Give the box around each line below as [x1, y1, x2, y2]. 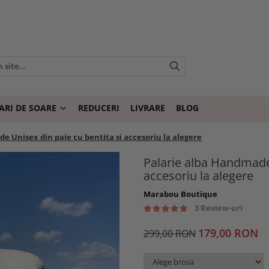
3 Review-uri [195, 202, 243, 213]
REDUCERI [78, 102, 119, 113]
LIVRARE [130, 102, 165, 113]
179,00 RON [198, 226, 258, 240]
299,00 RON [144, 227, 196, 240]
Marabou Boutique [144, 189, 217, 199]
